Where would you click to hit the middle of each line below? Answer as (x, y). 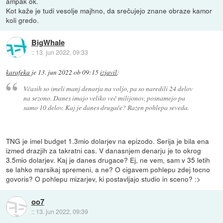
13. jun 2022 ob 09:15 (68, 72)
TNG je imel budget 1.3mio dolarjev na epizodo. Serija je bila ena (108, 141)
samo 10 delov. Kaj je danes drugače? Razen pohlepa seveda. (106, 108)
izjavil (109, 72)
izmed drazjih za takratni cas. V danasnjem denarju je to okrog (104, 151)
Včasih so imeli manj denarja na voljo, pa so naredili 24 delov (108, 89)
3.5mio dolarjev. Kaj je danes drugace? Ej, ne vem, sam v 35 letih (108, 160)
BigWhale (48, 43)
